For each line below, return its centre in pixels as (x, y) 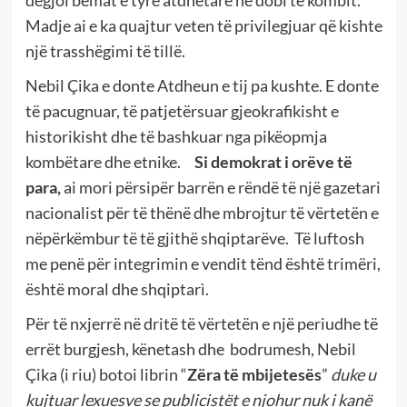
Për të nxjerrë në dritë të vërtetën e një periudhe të (201, 323)
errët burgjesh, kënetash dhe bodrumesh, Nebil (190, 348)
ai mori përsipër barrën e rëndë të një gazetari (220, 187)
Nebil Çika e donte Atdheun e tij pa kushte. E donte (202, 85)
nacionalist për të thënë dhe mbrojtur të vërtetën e (202, 212)
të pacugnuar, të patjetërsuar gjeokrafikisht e (182, 110)
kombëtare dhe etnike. (109, 161)
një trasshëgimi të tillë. (105, 50)
